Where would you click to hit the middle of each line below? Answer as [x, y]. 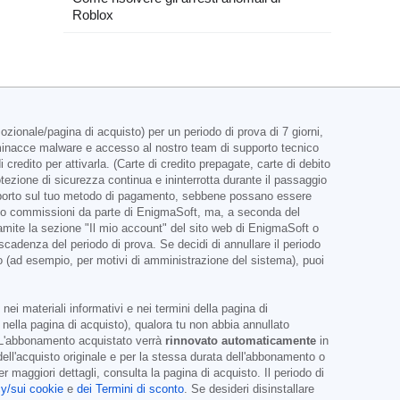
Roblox [93, 15]
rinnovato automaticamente [241, 341]
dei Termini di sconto [130, 389]
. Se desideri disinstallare [249, 389]
